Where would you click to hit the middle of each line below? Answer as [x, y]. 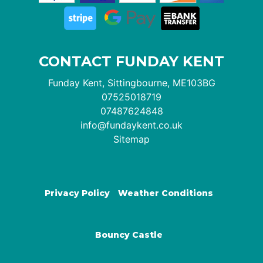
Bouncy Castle [129, 235]
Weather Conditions [165, 193]
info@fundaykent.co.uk [131, 125]
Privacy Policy [77, 193]
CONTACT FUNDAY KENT [131, 61]
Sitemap [131, 139]
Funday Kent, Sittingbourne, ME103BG [131, 82]
